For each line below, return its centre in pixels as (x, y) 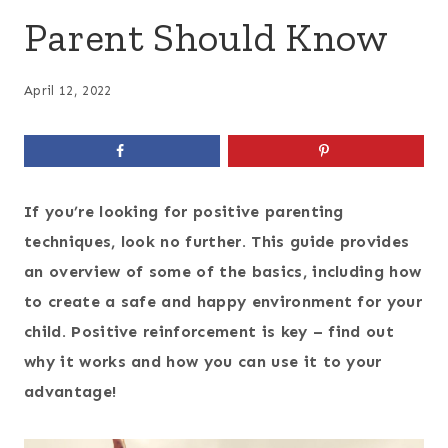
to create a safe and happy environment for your (223, 301)
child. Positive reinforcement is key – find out (209, 331)
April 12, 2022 (68, 91)
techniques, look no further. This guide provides (217, 241)
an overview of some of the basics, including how (223, 271)
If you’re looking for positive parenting (184, 211)
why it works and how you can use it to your (203, 361)
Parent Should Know (206, 36)
